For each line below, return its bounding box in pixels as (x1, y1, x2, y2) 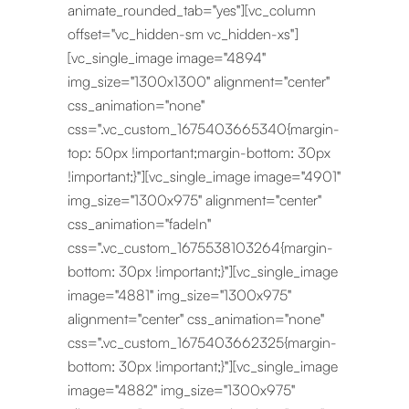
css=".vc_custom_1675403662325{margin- (68, 333, 337, 351)
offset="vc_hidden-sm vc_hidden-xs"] (68, 25, 299, 43)
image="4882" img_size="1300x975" (68, 381, 295, 399)
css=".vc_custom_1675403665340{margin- (68, 120, 340, 138)
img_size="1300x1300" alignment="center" (68, 72, 330, 90)
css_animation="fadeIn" (68, 215, 211, 233)
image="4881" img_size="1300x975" (68, 286, 291, 304)
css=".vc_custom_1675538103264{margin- (68, 238, 333, 257)
